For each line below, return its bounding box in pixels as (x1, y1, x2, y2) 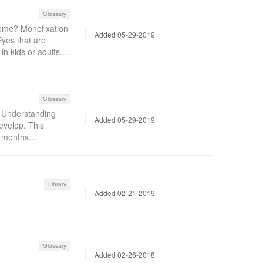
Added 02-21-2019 (95, 187, 156, 198)
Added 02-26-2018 (95, 249, 156, 259)
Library (48, 181, 67, 187)
